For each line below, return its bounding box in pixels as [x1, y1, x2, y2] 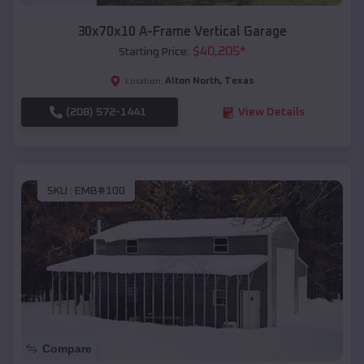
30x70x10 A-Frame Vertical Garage [77, 25, 287, 39]
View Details [237, 106, 305, 119]
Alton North [165, 76, 219, 87]
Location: [125, 77, 163, 86]
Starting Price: [118, 46, 189, 58]
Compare [42, 342, 92, 356]
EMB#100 [75, 184, 125, 197]
